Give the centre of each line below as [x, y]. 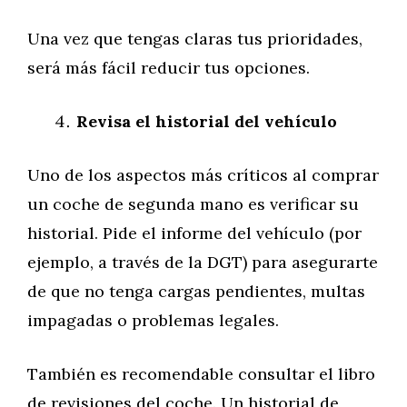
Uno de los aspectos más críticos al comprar [203, 175]
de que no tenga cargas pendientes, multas [196, 291]
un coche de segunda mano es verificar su [193, 204]
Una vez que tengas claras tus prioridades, [195, 39]
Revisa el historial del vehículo [207, 121]
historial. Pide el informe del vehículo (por [194, 233]
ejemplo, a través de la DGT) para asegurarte [203, 262]
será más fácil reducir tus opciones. [169, 68]
